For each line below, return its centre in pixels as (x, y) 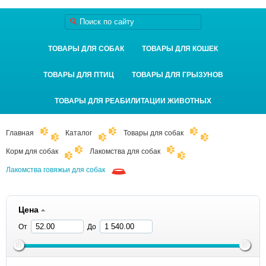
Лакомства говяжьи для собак (56, 170)
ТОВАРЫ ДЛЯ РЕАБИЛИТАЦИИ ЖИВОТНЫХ (133, 101)
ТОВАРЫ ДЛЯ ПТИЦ (78, 75)
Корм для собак (32, 151)
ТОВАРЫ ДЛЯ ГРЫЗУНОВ (177, 75)
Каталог (79, 133)
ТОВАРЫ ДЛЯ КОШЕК (180, 49)
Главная (20, 133)
